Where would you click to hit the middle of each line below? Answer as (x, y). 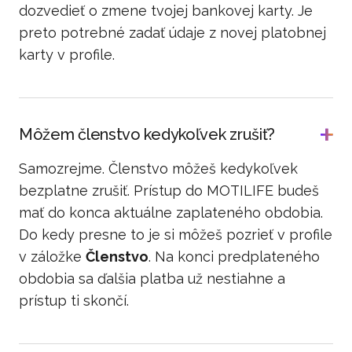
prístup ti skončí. (74, 301)
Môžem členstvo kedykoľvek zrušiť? (147, 134)
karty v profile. (67, 55)
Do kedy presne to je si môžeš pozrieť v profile (176, 235)
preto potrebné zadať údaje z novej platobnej (172, 33)
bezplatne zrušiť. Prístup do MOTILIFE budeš (169, 191)
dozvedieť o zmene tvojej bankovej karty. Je (166, 11)
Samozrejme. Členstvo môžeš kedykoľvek (158, 169)
